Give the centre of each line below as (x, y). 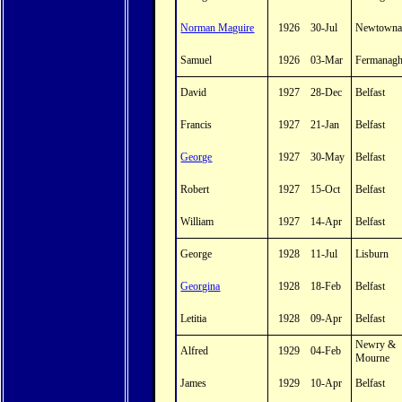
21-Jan (325, 125)
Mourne (373, 358)
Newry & (376, 345)
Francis (197, 125)
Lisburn (372, 254)
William (197, 222)
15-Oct (326, 189)
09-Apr (327, 319)
